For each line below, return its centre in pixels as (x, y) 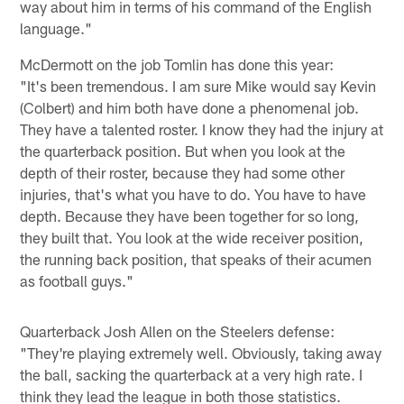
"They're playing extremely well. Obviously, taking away (201, 353)
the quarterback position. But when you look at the (183, 151)
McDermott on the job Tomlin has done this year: (177, 64)
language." (56, 28)
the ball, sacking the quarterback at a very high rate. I (192, 375)
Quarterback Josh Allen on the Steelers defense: (178, 331)
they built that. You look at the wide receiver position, (192, 238)
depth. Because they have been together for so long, (190, 216)
